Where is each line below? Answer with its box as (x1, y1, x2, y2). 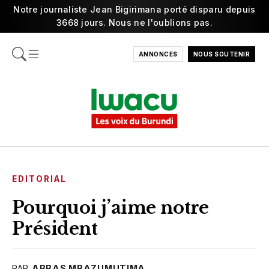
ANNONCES (138, 50, 178, 58)
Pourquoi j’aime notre (12, 196, 209, 219)
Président (12, 217, 98, 240)
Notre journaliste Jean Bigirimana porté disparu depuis (13, 4, 256, 14)
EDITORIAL (12, 174, 67, 184)
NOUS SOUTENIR (193, 50, 250, 58)
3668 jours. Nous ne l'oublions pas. (56, 17, 213, 28)
